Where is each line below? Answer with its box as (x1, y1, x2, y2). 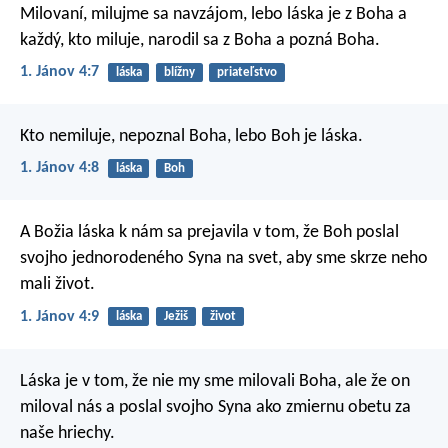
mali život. (20, 275, 95, 295)
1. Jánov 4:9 (20, 308, 99, 325)
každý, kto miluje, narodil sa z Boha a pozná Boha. (20, 30, 380, 50)
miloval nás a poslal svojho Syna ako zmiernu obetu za (20, 397, 411, 417)
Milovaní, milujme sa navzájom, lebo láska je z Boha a (20, 4, 407, 24)
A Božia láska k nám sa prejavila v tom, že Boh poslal (20, 223, 399, 243)
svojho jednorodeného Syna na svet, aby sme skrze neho (20, 249, 428, 269)
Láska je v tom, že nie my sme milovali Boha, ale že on (20, 371, 410, 391)
